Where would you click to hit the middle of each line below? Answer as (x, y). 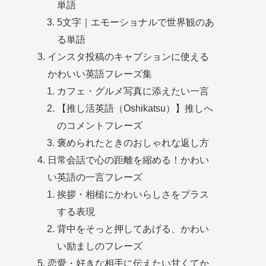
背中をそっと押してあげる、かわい (133, 229)
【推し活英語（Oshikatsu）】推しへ (135, 108)
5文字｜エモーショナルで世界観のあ (136, 22)
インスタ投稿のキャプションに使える (129, 57)
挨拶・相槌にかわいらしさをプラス (133, 194)
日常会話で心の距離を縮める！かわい (129, 160)
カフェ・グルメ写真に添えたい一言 (133, 91)
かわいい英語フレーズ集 (100, 74)
